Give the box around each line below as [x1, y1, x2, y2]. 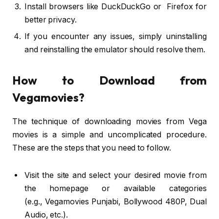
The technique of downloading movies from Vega [12, 117, 207, 127]
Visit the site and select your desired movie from [24, 170, 207, 180]
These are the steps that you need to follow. [12, 143, 171, 153]
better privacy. [24, 15, 77, 25]
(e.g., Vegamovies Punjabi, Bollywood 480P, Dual [24, 197, 207, 206]
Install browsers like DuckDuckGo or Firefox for [24, 2, 207, 12]
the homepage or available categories [24, 183, 207, 193]
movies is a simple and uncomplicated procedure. [12, 130, 207, 140]
